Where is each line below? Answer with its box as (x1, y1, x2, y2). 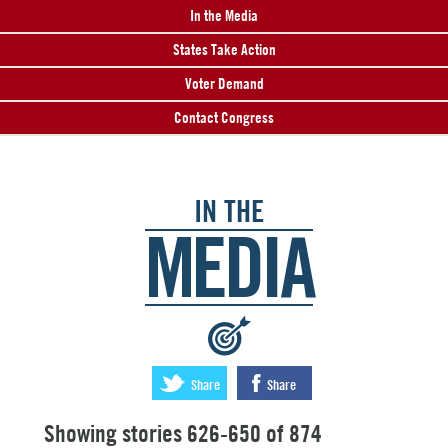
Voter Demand (184, 74, 264, 93)
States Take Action (172, 40, 276, 59)
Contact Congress (174, 108, 274, 127)
